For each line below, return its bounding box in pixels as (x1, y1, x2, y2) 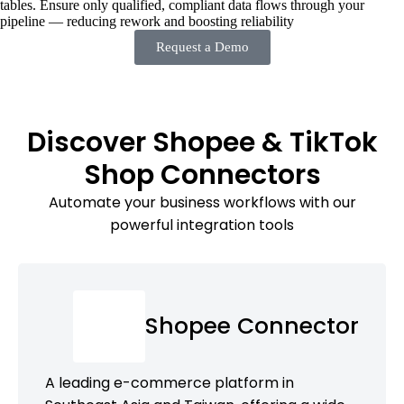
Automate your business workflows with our (48, 191, 356, 213)
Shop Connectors (83, 155, 321, 194)
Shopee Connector (145, 309, 359, 342)
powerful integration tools (110, 214, 294, 235)
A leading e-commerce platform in (45, 372, 294, 393)
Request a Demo (155, 39, 249, 54)
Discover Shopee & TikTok (26, 123, 378, 161)
